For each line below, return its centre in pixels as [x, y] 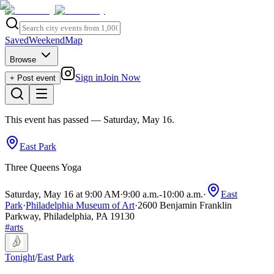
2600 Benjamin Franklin [185, 205]
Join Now [122, 77]
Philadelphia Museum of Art [80, 205]
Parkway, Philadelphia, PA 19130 [70, 216]
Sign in [89, 77]
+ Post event [33, 78]
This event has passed [47, 120]
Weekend [47, 40]
